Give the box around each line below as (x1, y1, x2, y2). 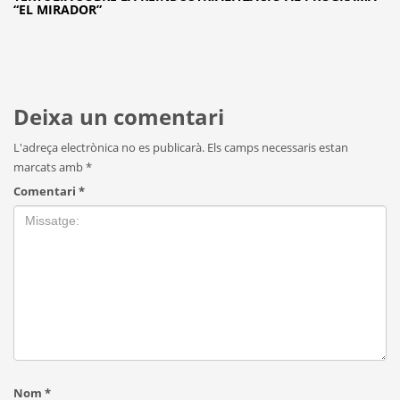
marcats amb (13, 159, 86, 176)
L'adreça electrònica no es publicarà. (13, 139, 204, 156)
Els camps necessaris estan (207, 139, 348, 156)
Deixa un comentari (13, 102, 224, 132)
